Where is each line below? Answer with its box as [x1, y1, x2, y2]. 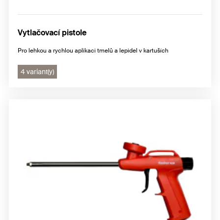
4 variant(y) [21, 67, 54, 77]
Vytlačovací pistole [18, 27, 86, 38]
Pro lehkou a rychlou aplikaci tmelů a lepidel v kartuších [18, 47, 168, 55]
